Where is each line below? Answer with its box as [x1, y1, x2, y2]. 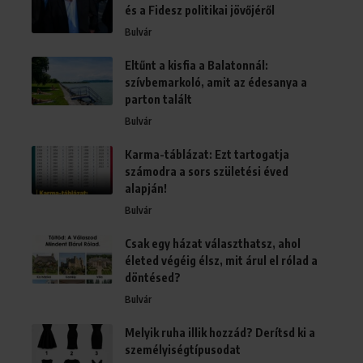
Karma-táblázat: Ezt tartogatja [125, 147, 289, 162]
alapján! [125, 181, 167, 196]
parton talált [125, 92, 192, 107]
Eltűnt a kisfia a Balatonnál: [125, 58, 268, 73]
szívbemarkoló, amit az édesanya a [125, 75, 307, 90]
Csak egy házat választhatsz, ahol [125, 237, 301, 251]
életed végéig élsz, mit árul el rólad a [125, 254, 318, 268]
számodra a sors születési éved [125, 164, 288, 179]
